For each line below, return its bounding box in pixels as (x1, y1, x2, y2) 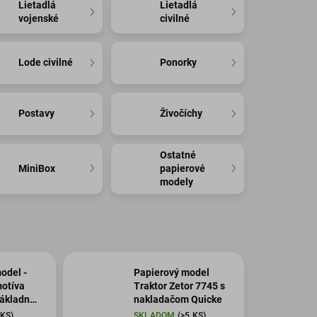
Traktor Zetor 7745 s (133, 280, 225, 292)
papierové (160, 162, 206, 174)
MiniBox (18, 162, 56, 174)
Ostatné (160, 149, 197, 161)
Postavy (18, 108, 55, 120)
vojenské (18, 12, 59, 24)
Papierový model (133, 267, 209, 279)
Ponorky (160, 57, 197, 69)
